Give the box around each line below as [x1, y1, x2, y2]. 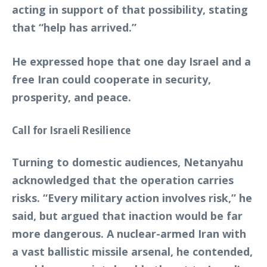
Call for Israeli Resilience [12, 123, 131, 136]
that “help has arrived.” [12, 20, 136, 35]
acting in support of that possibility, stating [12, 2, 248, 17]
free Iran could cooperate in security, [12, 72, 211, 86]
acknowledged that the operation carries [12, 173, 234, 187]
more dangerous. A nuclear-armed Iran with [12, 226, 246, 241]
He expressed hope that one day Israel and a [12, 54, 251, 69]
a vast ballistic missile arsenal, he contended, [12, 244, 253, 259]
